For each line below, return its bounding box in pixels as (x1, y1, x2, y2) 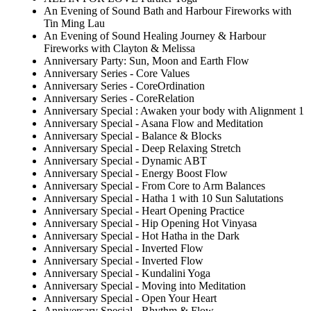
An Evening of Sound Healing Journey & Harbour (44, 30, 266, 42)
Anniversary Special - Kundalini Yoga (44, 267, 210, 280)
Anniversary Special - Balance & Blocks (44, 130, 221, 142)
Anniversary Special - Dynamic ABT (44, 155, 207, 167)
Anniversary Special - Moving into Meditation (44, 280, 246, 292)
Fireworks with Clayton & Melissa (44, 42, 195, 55)
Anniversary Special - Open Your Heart (44, 292, 217, 305)
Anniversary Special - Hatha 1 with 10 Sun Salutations (44, 192, 283, 205)
